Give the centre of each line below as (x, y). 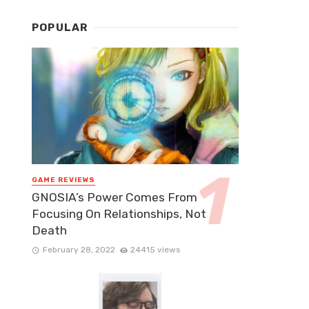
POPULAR (60, 28)
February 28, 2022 (79, 250)
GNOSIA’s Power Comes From (114, 198)
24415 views (156, 250)
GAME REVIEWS (63, 180)
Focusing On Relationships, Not (119, 214)
